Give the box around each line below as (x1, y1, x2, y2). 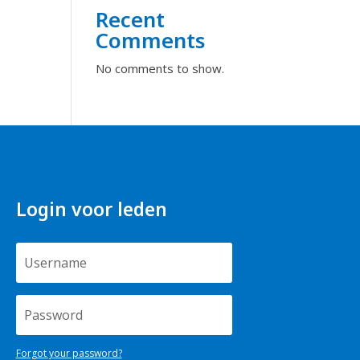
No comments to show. (96, 60, 225, 77)
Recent (96, 5, 166, 35)
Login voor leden (15, 195, 167, 222)
